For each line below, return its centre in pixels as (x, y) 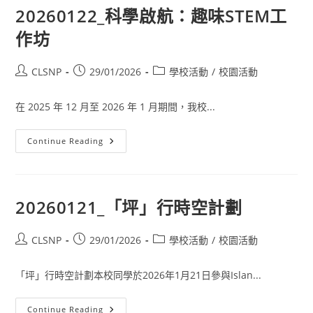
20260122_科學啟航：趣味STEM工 (152, 16)
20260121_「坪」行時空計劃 (129, 207)
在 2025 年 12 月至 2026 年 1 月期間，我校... (116, 107)
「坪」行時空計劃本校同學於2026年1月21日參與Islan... (139, 275)
